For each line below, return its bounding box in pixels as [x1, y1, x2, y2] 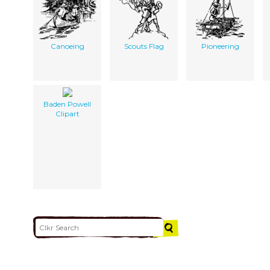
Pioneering [201, 42, 239, 51]
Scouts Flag [124, 42, 164, 51]
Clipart [55, 109, 80, 119]
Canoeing [50, 42, 84, 51]
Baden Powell [43, 99, 91, 109]
